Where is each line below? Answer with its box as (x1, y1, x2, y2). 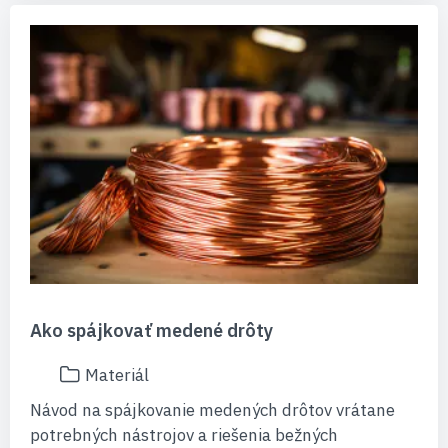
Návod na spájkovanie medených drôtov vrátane (30, 399, 395, 422)
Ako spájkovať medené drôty (30, 319, 273, 343)
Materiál (85, 364, 149, 387)
